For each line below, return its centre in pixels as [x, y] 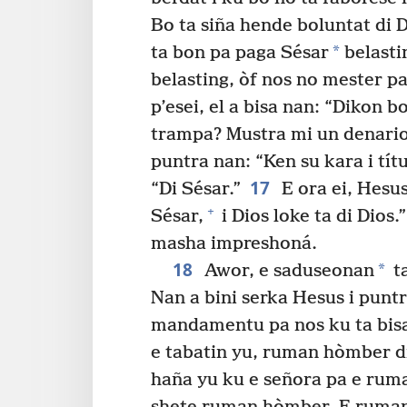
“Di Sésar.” [196, 189]
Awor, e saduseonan [287, 271]
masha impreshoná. [234, 243]
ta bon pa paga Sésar [240, 53]
